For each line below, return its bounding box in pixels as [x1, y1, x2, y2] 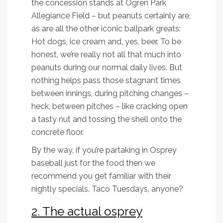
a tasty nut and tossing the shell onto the [31, 114, 182, 124]
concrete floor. [31, 127, 84, 137]
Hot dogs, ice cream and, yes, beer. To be [31, 37, 181, 47]
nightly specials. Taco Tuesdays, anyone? [31, 184, 183, 194]
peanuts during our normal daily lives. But [31, 63, 182, 73]
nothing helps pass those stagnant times [31, 76, 181, 86]
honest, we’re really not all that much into [31, 50, 181, 60]
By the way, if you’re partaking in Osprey [31, 145, 177, 155]
